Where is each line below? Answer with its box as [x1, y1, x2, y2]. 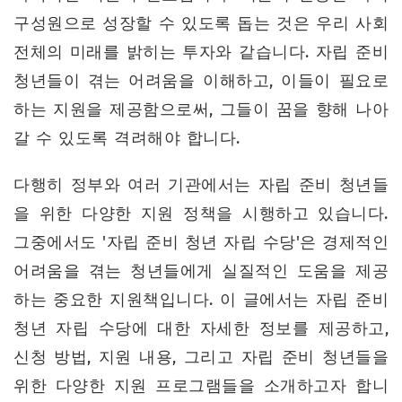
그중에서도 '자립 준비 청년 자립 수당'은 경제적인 [13, 232, 389, 253]
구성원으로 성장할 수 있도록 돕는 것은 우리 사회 [13, 13, 389, 34]
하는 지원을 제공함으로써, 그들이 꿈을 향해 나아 [13, 100, 389, 120]
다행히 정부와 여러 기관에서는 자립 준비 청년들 [13, 175, 389, 196]
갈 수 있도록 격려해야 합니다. [13, 128, 240, 149]
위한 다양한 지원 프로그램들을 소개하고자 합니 [13, 376, 389, 397]
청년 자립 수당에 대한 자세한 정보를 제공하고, [13, 319, 389, 339]
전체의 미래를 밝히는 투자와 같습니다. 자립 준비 [13, 42, 389, 63]
